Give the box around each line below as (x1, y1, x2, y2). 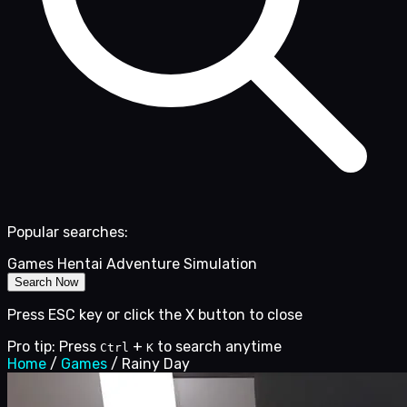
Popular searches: (7, 223, 128, 242)
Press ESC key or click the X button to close (7, 306, 303, 324)
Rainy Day (122, 355, 190, 373)
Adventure (106, 255, 180, 273)
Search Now (15, 275, 78, 290)
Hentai (57, 255, 103, 273)
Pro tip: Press (7, 338, 96, 356)
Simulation (184, 255, 257, 273)
